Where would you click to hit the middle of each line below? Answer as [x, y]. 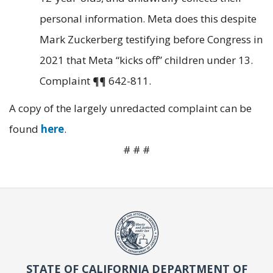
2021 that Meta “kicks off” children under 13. [146, 60]
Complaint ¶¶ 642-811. [97, 81]
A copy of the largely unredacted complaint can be [130, 108]
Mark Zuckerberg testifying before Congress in [151, 40]
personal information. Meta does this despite [148, 19]
